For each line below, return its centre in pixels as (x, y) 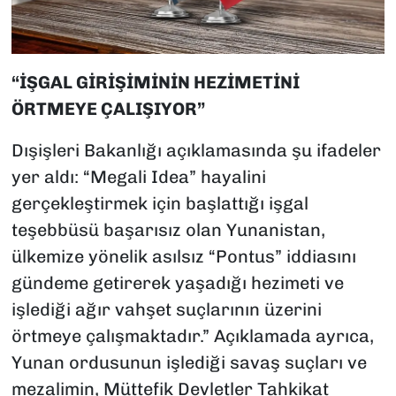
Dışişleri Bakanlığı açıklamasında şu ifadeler (196, 150)
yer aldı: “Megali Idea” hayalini (138, 176)
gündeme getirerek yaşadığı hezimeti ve (177, 282)
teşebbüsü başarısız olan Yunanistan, (168, 229)
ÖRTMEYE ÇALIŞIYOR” (108, 108)
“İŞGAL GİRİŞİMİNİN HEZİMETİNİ (155, 82)
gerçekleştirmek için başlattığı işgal (160, 203)
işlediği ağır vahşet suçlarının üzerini (166, 309)
